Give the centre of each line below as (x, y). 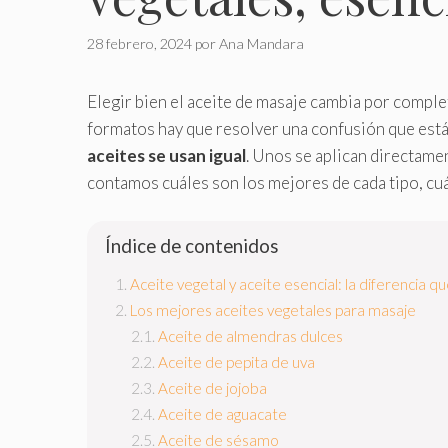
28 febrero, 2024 (139, 43)
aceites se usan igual (166, 155)
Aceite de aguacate (222, 414)
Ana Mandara (261, 43)
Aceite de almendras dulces (250, 336)
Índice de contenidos (192, 245)
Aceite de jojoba (212, 388)
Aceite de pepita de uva (236, 362)
